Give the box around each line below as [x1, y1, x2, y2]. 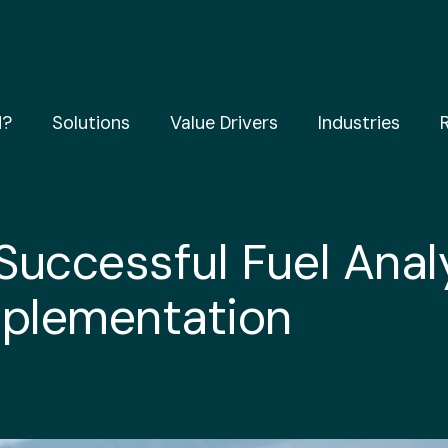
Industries [318, 110, 400, 135]
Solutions [52, 110, 130, 135]
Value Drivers [170, 110, 278, 135]
